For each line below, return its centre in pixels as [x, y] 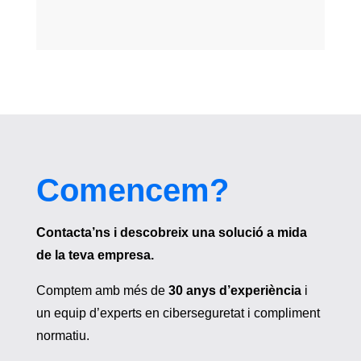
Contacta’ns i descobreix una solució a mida [171, 233]
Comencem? [132, 191]
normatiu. [62, 336]
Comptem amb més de [102, 291]
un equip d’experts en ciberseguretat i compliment [178, 313]
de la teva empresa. [95, 255]
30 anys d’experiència [234, 291]
